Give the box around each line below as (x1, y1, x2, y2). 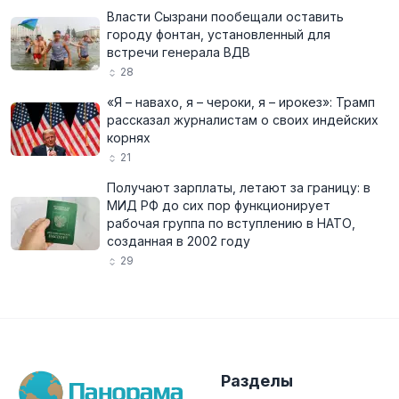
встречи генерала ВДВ (107, 45, 250, 60)
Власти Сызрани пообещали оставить (107, 9, 344, 24)
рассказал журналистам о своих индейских (107, 112, 379, 127)
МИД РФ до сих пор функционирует (107, 198, 330, 213)
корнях (107, 130, 151, 145)
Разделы (221, 371, 293, 390)
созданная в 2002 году (107, 233, 250, 248)
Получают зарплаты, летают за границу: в (107, 180, 370, 195)
